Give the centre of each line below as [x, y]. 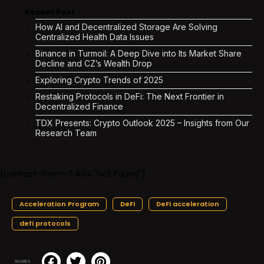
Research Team [66, 133]
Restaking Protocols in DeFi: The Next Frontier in [130, 96]
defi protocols [45, 223]
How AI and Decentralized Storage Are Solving [126, 27]
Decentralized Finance [79, 106]
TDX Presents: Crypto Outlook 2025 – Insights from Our [142, 123]
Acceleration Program [59, 204]
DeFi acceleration [188, 204]
